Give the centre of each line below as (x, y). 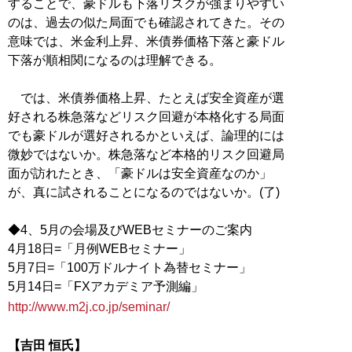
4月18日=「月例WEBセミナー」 (99, 248)
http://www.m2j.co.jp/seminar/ (89, 306)
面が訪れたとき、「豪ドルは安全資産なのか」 (140, 173)
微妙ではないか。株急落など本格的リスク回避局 (146, 154)
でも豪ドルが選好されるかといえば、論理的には (146, 135)
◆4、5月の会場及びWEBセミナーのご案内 (130, 229)
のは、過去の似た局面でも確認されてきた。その (146, 22)
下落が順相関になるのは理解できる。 (115, 60)
